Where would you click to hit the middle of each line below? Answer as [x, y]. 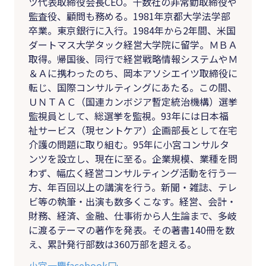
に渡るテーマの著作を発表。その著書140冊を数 [132, 229]
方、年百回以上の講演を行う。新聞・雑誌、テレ [133, 187]
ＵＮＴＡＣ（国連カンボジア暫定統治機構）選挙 [133, 101]
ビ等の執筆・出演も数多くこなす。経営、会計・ [132, 201]
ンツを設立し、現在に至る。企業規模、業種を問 [133, 158]
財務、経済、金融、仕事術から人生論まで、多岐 [133, 215]
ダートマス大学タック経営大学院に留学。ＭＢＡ [133, 44]
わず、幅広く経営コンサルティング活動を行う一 [132, 172]
